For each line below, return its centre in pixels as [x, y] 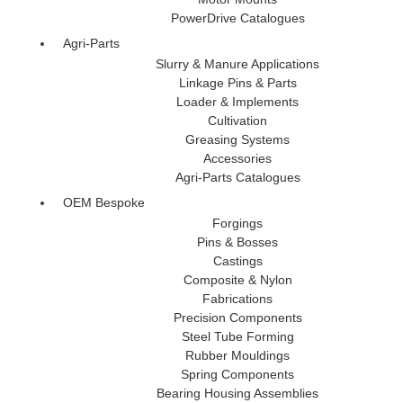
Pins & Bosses [237, 242]
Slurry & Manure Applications [237, 63]
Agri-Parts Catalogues [237, 177]
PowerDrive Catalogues [237, 18]
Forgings [237, 223]
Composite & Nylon [237, 279]
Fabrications [237, 298]
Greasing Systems [237, 139]
